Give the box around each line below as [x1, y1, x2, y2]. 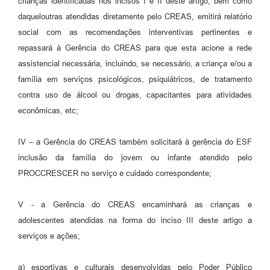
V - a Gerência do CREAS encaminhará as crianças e [18, 199, 252, 209]
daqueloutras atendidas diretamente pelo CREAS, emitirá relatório [18, 11, 252, 21]
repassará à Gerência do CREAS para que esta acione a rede [18, 43, 252, 52]
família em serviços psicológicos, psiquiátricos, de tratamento [18, 74, 252, 84]
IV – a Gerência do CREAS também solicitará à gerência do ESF [18, 137, 252, 146]
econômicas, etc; [18, 105, 78, 115]
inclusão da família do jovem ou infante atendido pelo [18, 152, 252, 162]
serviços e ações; [18, 231, 80, 240]
